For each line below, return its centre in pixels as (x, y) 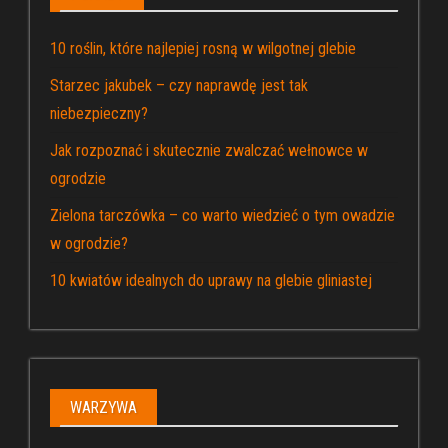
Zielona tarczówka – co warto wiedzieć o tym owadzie (222, 215)
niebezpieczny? (99, 113)
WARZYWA (103, 407)
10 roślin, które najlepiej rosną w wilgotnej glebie (203, 48)
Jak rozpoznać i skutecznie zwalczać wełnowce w (209, 150)
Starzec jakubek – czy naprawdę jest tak (179, 85)
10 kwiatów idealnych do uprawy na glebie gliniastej (211, 280)
